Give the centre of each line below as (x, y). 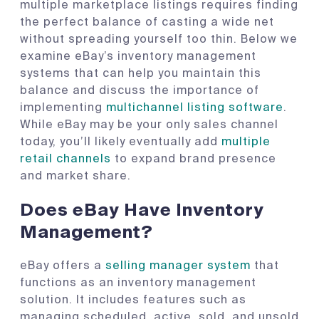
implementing (63, 107)
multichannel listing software (195, 107)
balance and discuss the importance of (140, 90)
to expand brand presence (194, 158)
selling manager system (178, 265)
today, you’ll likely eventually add (121, 141)
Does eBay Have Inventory (142, 209)
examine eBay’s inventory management (138, 56)
